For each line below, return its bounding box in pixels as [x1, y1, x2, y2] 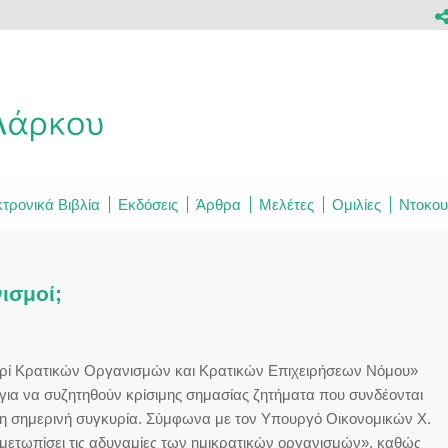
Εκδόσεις [118, 196, 178, 213]
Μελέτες [259, 196, 314, 213]
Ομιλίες [332, 196, 381, 213]
